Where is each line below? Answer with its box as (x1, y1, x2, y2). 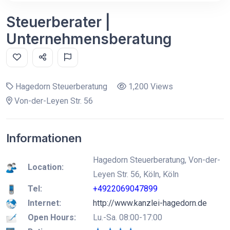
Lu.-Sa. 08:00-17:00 (93, 213, 162, 222)
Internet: (28, 198, 61, 208)
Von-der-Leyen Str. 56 (12, 96, 93, 106)
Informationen (6, 131, 82, 145)
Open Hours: (28, 213, 76, 222)
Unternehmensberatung (6, 30, 172, 48)
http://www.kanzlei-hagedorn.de (93, 198, 207, 208)
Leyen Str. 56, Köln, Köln (93, 169, 179, 179)
